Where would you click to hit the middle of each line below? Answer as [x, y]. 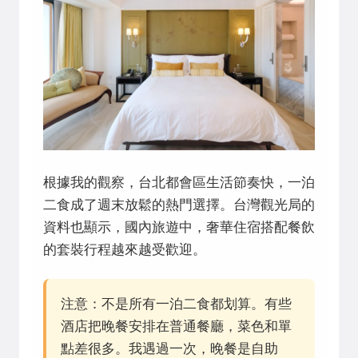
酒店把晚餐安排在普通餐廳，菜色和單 [176, 327]
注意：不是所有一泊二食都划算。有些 [176, 304]
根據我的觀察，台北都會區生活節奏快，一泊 [179, 183]
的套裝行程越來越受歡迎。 [125, 250]
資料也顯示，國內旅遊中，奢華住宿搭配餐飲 [179, 228]
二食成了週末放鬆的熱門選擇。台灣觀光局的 [179, 205]
